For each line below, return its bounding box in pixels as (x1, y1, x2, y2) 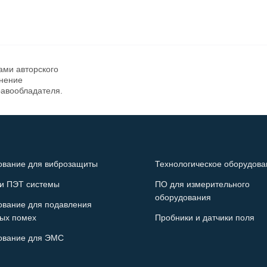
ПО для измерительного (154, 179, 250, 189)
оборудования (154, 193, 211, 202)
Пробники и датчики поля (154, 213, 254, 222)
